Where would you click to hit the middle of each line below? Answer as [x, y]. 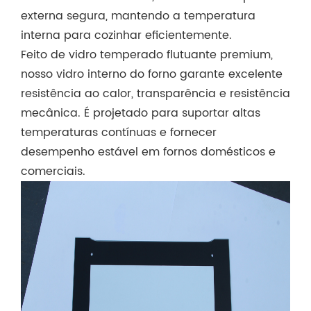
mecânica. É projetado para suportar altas [141, 113]
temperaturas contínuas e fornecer [119, 132]
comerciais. [53, 171]
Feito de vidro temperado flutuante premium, [147, 54]
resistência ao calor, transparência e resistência [155, 93]
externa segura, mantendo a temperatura [138, 16]
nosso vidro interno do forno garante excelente [152, 74]
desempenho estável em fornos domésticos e [148, 152]
